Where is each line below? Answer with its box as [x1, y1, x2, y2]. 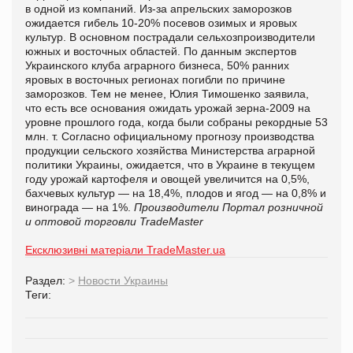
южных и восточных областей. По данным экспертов [25, 44, 296, 58]
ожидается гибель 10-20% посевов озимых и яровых [25, 16, 297, 29]
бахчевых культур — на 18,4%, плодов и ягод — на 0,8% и [25, 186, 326, 199]
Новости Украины [78, 273, 168, 287]
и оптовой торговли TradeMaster [25, 214, 203, 228]
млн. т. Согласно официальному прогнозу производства [25, 129, 314, 143]
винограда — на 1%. [25, 200, 134, 214]
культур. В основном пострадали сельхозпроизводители [25, 30, 315, 43]
